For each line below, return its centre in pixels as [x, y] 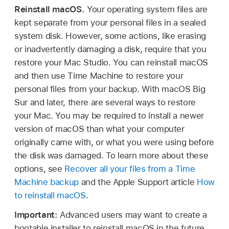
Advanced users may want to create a [133, 215]
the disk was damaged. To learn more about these [111, 155]
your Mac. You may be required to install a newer [109, 115]
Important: [37, 215]
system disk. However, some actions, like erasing [110, 36]
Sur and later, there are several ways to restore [105, 102]
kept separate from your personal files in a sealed [110, 22]
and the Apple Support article [138, 182]
